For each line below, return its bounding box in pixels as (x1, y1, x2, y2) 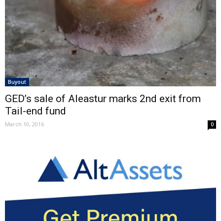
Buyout (8, 78, 26, 85)
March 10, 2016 (5, 120, 44, 128)
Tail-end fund (5, 105, 66, 117)
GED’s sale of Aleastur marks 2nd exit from (5, 93, 201, 105)
